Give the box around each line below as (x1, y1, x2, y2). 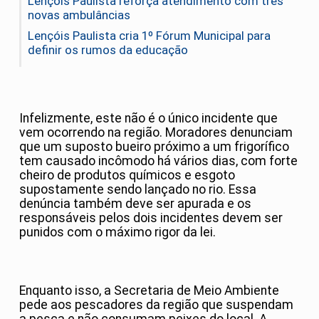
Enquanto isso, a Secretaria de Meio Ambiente (19, 283, 279, 298)
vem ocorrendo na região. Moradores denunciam (19, 125, 293, 140)
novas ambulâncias (28, 8, 130, 23)
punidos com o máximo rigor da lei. (19, 225, 216, 240)
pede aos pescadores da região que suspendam (19, 297, 293, 312)
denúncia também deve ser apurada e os (19, 197, 251, 211)
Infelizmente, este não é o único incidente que (19, 111, 278, 126)
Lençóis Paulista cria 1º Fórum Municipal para (28, 28, 271, 43)
